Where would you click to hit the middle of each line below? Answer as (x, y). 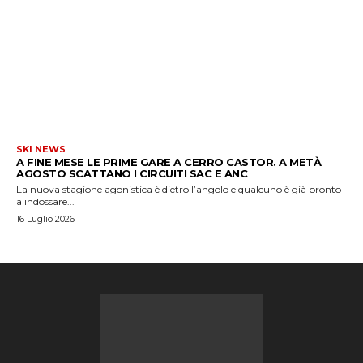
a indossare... (45, 201)
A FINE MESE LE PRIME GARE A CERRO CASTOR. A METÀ (169, 162)
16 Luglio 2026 (45, 218)
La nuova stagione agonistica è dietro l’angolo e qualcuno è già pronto (179, 189)
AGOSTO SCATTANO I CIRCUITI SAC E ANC (132, 173)
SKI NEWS (41, 149)
